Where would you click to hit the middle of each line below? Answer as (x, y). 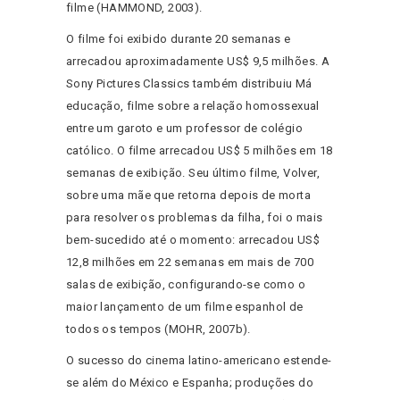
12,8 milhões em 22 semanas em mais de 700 (190, 262)
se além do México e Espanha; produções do (190, 383)
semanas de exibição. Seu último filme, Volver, (193, 173)
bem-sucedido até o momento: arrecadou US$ (193, 240)
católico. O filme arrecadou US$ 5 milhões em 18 (200, 151)
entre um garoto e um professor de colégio (184, 129)
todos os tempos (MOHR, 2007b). (158, 329)
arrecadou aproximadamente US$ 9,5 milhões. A (198, 62)
